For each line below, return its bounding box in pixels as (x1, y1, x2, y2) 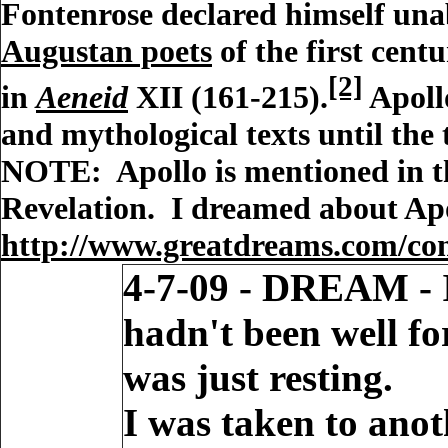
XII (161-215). (128, 78, 328, 115)
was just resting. (122, 355, 393, 399)
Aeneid (36, 78, 128, 115)
